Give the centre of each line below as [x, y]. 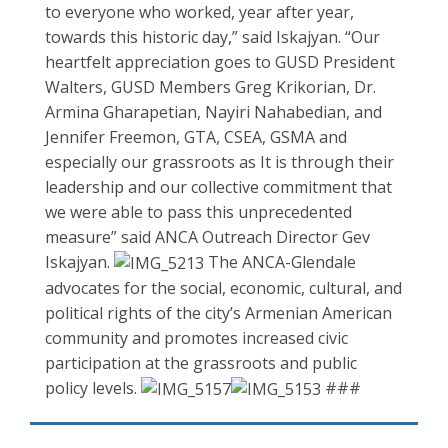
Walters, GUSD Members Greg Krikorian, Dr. [210, 86]
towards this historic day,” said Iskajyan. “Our [212, 36]
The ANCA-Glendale [280, 261]
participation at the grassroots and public [201, 363]
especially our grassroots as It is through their [219, 161]
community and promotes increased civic [196, 338]
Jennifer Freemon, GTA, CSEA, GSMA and [196, 136]
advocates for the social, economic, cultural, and [223, 288]
